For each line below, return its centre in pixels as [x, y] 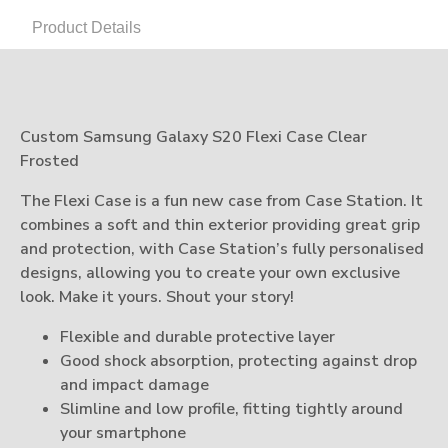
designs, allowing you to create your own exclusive [210, 273]
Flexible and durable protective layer [197, 337]
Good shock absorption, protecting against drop [238, 361]
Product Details [86, 28]
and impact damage [134, 385]
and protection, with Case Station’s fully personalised [222, 249]
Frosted [49, 161]
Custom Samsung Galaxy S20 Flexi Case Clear [193, 137]
